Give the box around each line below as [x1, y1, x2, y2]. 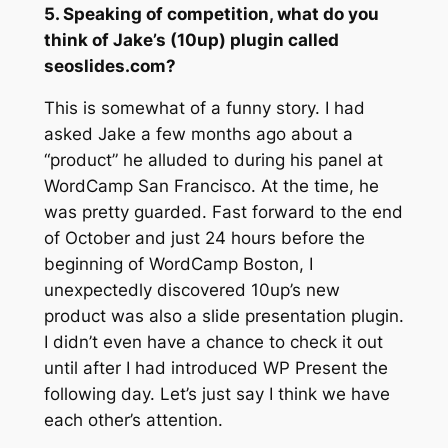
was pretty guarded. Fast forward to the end [43, 202, 403, 223]
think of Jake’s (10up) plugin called [43, 29, 339, 50]
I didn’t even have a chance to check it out [43, 332, 383, 353]
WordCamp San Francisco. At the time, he [43, 176, 379, 197]
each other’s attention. [43, 410, 223, 431]
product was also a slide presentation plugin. [43, 306, 404, 327]
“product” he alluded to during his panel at [43, 150, 383, 171]
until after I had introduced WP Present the [43, 358, 388, 379]
